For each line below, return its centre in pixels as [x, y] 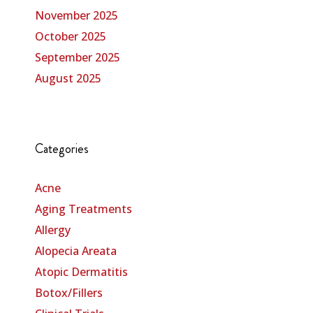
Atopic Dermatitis [81, 271]
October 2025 [71, 36]
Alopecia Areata [76, 250]
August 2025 [68, 78]
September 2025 [78, 57]
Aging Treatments [83, 209]
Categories [62, 148]
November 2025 [77, 15]
